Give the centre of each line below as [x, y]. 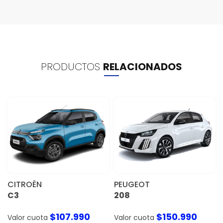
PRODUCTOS [72, 67]
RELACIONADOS [143, 67]
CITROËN [25, 185]
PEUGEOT [132, 185]
